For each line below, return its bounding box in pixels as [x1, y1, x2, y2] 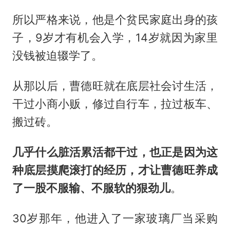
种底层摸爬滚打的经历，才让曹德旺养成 [12, 163, 218, 177]
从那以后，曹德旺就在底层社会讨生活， [12, 79, 218, 93]
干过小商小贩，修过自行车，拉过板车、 [12, 97, 218, 111]
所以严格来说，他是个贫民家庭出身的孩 [12, 13, 218, 27]
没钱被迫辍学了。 [12, 49, 103, 63]
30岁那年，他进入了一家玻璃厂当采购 [12, 212, 218, 225]
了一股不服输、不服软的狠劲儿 [12, 181, 170, 195]
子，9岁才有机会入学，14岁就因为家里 [12, 31, 218, 45]
